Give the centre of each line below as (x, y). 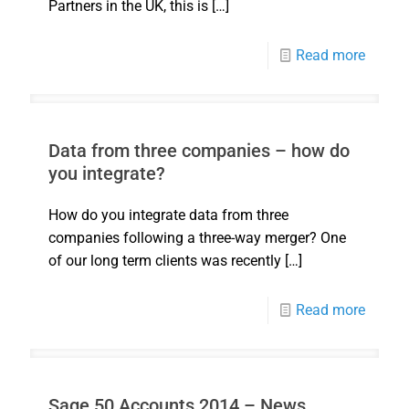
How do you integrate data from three (168, 215)
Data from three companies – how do (199, 151)
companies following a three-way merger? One (197, 238)
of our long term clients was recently (165, 261)
